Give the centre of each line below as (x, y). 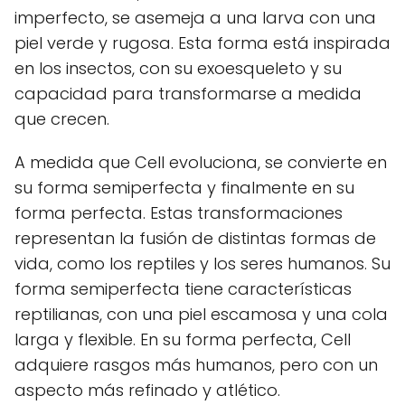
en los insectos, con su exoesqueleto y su (178, 68)
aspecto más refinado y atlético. (147, 390)
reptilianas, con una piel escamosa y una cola (201, 314)
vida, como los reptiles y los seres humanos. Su (202, 264)
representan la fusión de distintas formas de (195, 238)
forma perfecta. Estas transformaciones (179, 213)
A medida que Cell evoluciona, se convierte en (201, 162)
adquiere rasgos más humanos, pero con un (196, 365)
